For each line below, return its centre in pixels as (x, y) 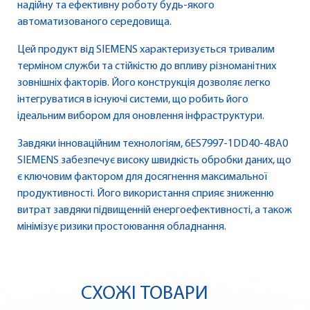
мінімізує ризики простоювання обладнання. (122, 227)
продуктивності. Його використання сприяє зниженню (146, 194)
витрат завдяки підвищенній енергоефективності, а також (155, 211)
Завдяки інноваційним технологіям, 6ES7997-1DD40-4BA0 (153, 144)
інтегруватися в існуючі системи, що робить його (133, 100)
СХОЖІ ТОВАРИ (145, 294)
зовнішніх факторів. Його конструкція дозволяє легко (144, 83)
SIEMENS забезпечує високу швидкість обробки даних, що (154, 161)
